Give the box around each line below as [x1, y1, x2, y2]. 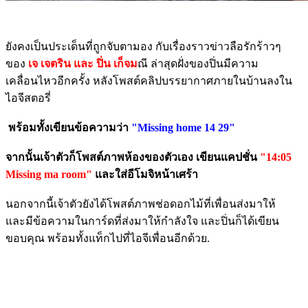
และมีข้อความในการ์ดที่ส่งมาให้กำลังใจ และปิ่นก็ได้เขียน [5, 214, 279, 227]
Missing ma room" [5, 168, 95, 180]
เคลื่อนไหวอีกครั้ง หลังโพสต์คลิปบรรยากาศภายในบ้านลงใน [5, 74, 292, 87]
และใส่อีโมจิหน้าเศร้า [95, 168, 198, 180]
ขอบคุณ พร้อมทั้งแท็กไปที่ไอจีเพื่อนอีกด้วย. [5, 232, 210, 244]
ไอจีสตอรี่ [5, 91, 51, 104]
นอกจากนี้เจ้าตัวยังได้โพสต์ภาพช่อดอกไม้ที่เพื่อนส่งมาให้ [5, 197, 276, 210]
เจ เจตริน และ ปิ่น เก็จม [28, 57, 137, 69]
